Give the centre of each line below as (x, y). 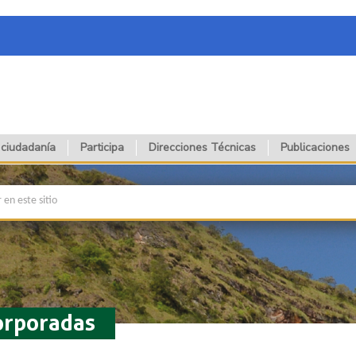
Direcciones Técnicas (202, 147)
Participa (102, 147)
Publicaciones (315, 147)
